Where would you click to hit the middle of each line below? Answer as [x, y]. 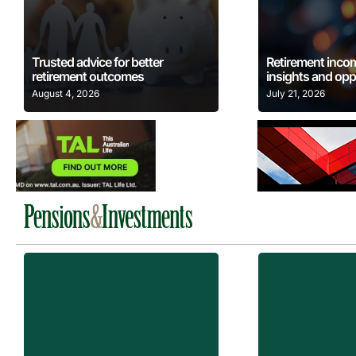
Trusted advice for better [97, 62]
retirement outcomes [88, 77]
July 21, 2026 [296, 94]
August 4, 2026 [66, 94]
